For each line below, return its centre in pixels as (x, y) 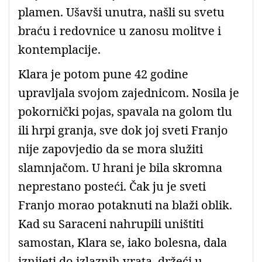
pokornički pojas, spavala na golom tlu (125, 111)
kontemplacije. (59, 49)
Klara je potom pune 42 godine (103, 74)
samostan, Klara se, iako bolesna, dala (123, 242)
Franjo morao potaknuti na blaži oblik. (125, 205)
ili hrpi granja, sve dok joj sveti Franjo (123, 130)
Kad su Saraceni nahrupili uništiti (111, 223)
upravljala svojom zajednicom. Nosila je (129, 92)
